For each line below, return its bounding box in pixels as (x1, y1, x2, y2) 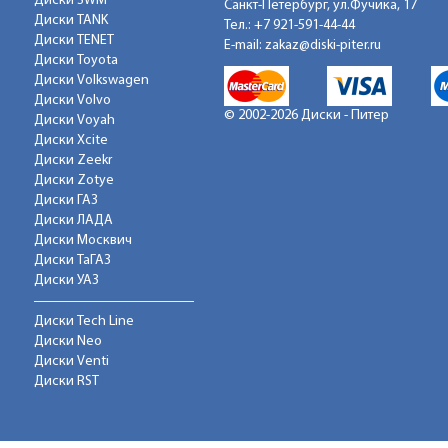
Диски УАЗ (34, 273, 99, 289)
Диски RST (34, 374, 99, 390)
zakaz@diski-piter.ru (265, 38, 381, 54)
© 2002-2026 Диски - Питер (224, 108, 389, 124)
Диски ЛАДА (34, 213, 113, 229)
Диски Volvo (34, 93, 111, 109)
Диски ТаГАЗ (34, 253, 111, 269)
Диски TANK (34, 13, 108, 29)
